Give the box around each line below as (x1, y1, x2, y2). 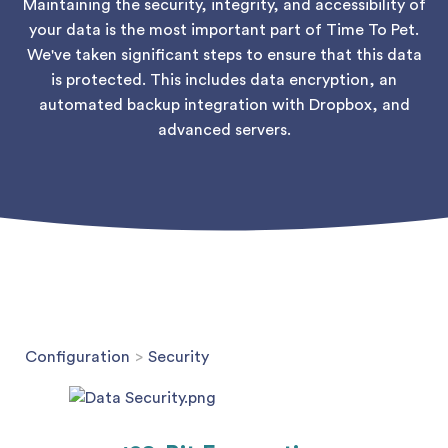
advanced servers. (157, 122, 291, 138)
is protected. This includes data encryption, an (51, 72, 397, 88)
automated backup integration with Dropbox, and (38, 97, 410, 113)
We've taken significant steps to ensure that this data (26, 47, 422, 63)
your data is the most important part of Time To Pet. (29, 22, 419, 38)
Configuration (25, 349, 130, 365)
